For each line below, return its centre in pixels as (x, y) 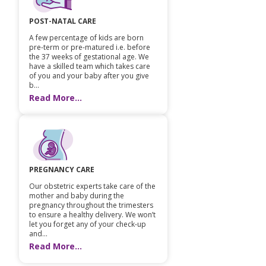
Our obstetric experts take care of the (92, 186)
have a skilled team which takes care (90, 66)
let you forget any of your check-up (88, 224)
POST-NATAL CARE (63, 21)
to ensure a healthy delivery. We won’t (92, 214)
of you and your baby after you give (89, 75)
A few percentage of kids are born (86, 37)
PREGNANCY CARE (62, 169)
